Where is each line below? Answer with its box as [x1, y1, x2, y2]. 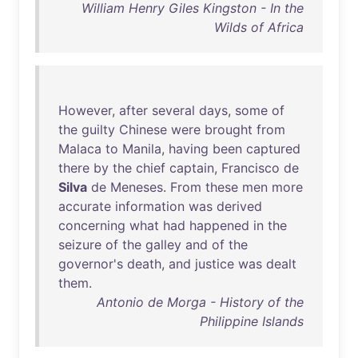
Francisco [221, 160, 280, 176]
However [58, 102, 112, 118]
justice [195, 256, 234, 272]
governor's [58, 256, 123, 272]
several [152, 102, 195, 118]
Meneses [110, 179, 163, 195]
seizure [58, 237, 101, 253]
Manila [122, 141, 161, 157]
